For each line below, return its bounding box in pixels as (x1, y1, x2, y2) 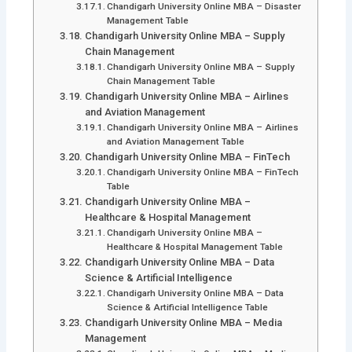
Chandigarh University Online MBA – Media (84, 317, 282, 329)
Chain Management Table (107, 75, 216, 87)
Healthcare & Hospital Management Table (107, 241, 284, 253)
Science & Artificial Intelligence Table (107, 302, 269, 313)
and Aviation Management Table (107, 136, 245, 148)
